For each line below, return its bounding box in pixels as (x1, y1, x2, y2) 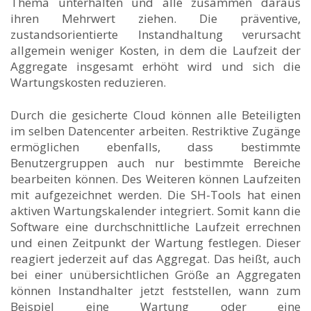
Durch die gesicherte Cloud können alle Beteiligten (10, 106, 301, 123)
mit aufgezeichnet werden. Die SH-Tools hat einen (10, 186, 301, 203)
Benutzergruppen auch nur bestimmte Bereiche (10, 154, 301, 171)
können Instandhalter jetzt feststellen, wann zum (10, 282, 301, 299)
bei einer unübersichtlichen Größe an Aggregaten (10, 266, 301, 283)
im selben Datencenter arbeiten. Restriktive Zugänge (10, 122, 301, 139)
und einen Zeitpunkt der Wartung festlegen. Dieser (10, 234, 301, 251)
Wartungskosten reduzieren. (10, 74, 171, 90)
